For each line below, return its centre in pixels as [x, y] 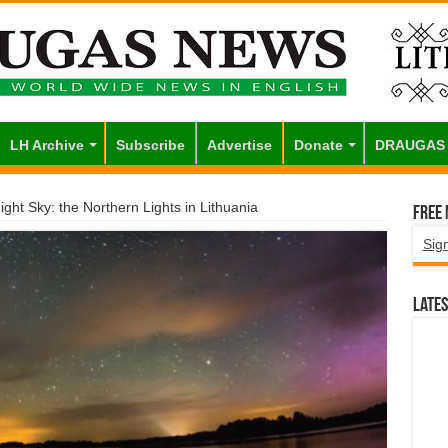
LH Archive [46, 145]
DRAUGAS [409, 145]
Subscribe [150, 145]
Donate [318, 145]
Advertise [239, 145]
